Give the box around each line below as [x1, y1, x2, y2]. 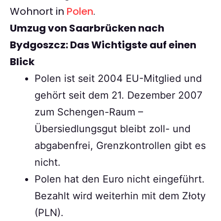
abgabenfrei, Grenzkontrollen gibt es [35, 140, 206, 152]
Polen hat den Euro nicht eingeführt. [35, 173, 205, 185]
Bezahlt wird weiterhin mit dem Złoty [35, 190, 206, 202]
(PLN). [35, 207, 64, 219]
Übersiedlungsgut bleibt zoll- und [35, 123, 190, 135]
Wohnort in [10, 4, 67, 19]
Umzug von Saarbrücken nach [10, 21, 164, 36]
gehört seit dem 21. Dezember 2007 [35, 89, 202, 102]
